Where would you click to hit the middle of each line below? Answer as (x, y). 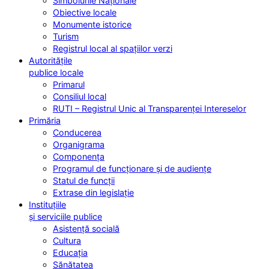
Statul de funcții (84, 181)
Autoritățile (50, 61)
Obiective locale (85, 13)
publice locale (56, 73)
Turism (66, 37)
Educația (70, 253)
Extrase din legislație (93, 193)
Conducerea (77, 133)
